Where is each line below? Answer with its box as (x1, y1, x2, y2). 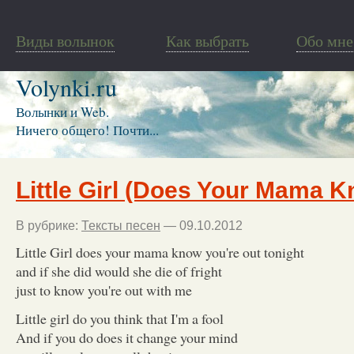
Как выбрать (166, 30, 249, 51)
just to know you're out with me (16, 280, 192, 299)
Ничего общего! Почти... (16, 121, 159, 139)
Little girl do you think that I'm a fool (16, 308, 224, 328)
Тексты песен (81, 218, 160, 232)
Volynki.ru (16, 71, 117, 103)
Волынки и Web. (16, 103, 109, 121)
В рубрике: (16, 218, 81, 232)
